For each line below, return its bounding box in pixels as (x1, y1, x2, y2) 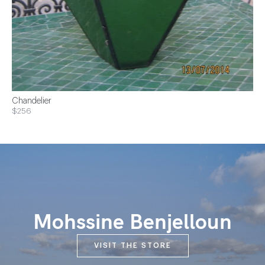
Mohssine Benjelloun (33, 208, 232, 234)
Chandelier (12, 97, 51, 105)
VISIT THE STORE (93, 242, 172, 249)
